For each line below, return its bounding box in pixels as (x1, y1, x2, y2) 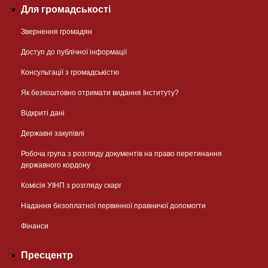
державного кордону (21, 160, 90, 169)
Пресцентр (21, 249, 73, 260)
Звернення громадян (21, 27, 92, 36)
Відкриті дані (21, 108, 65, 117)
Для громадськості (21, 4, 111, 14)
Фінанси (21, 221, 48, 230)
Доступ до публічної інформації (21, 47, 127, 56)
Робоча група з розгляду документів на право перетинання (21, 149, 222, 158)
